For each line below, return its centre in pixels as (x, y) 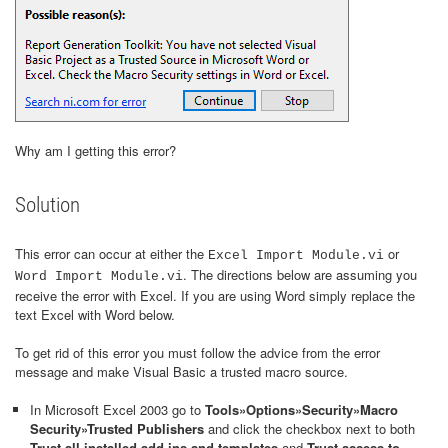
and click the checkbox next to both (309, 428)
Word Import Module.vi (99, 276)
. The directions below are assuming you (300, 274)
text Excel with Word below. (95, 314)
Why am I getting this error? (95, 150)
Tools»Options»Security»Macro (301, 409)
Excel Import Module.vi (296, 255)
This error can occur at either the (111, 253)
